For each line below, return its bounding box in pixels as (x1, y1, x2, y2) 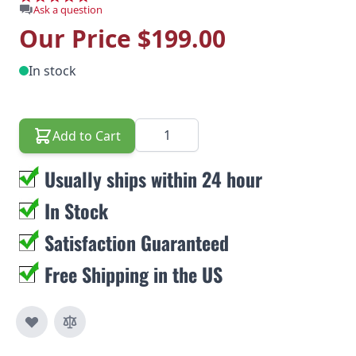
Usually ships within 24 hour (44, 164, 262, 193)
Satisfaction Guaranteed (44, 228, 229, 257)
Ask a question (33, 2, 103, 17)
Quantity (134, 118, 187, 136)
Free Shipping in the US (44, 260, 222, 288)
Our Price (19, 22, 137, 55)
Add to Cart (52, 127, 121, 145)
